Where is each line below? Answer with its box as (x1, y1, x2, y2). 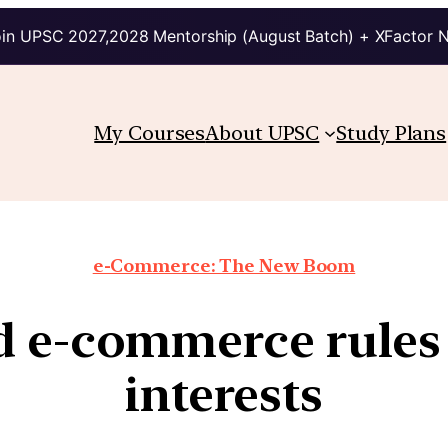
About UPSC (205, 120, 320, 145)
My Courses (94, 120, 206, 145)
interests (124, 364, 324, 423)
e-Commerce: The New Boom (92, 254, 356, 276)
